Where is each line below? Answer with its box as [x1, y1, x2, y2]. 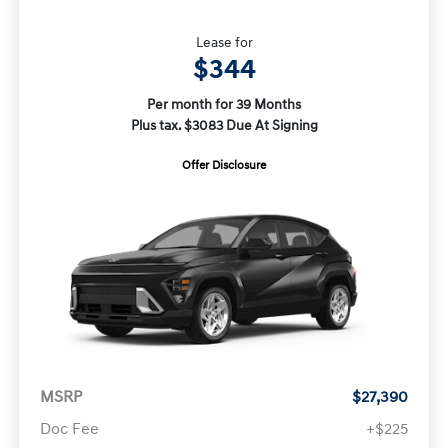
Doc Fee [39, 418, 99, 439]
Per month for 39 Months [147, 95, 301, 113]
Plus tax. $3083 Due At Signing [130, 116, 318, 134]
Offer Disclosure [182, 157, 266, 173]
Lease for [195, 33, 253, 51]
